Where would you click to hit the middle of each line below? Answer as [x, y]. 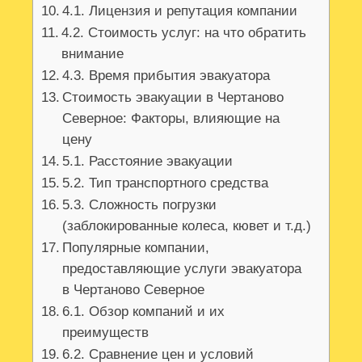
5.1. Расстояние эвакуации [148, 162]
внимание [93, 54]
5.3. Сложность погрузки [140, 205]
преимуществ [106, 333]
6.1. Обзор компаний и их [144, 312]
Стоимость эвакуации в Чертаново [173, 98]
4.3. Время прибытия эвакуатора [166, 76]
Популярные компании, [136, 248]
